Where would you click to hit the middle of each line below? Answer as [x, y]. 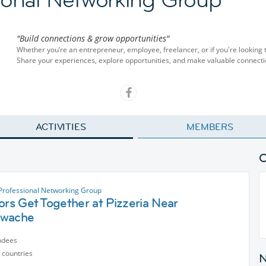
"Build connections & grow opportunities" [93, 38]
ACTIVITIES [61, 126]
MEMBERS [210, 126]
